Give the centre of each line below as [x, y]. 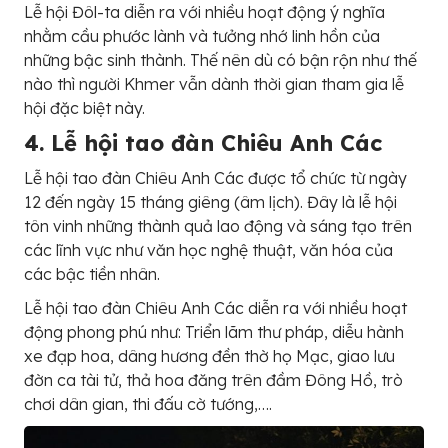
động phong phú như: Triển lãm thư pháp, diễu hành [214, 331]
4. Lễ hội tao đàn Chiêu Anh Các [203, 142]
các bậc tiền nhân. [92, 273]
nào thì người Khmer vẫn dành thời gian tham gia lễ [214, 83]
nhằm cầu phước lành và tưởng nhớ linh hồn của [202, 35]
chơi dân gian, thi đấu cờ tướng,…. [148, 403]
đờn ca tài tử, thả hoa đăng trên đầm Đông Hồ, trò [213, 379]
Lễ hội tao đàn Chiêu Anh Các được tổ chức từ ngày [215, 177]
